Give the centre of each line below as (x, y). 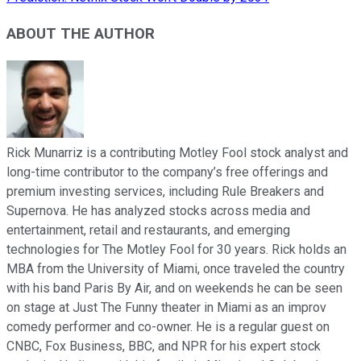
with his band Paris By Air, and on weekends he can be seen (174, 288)
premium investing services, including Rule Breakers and (165, 191)
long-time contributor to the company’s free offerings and (167, 172)
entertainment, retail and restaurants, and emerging (148, 230)
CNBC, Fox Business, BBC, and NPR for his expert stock (164, 346)
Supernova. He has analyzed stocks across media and (158, 210)
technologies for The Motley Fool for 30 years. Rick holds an (176, 249)
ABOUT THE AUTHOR (81, 33)
